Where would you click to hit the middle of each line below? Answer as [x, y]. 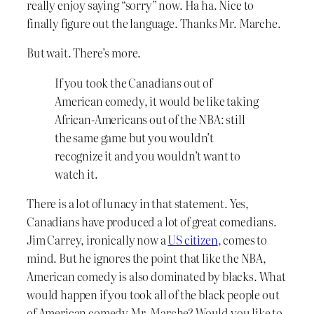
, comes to [242, 240]
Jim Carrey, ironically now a [97, 240]
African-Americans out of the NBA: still [150, 119]
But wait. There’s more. [84, 53]
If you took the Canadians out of [134, 82]
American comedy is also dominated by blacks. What [156, 276]
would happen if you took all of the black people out [153, 294]
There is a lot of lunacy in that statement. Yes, [138, 203]
